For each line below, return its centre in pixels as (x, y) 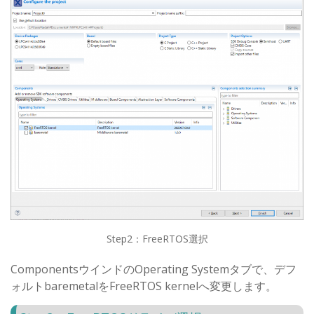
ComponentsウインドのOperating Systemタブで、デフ (153, 269)
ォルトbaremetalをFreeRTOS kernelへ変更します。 (144, 286)
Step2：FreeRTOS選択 (157, 239)
